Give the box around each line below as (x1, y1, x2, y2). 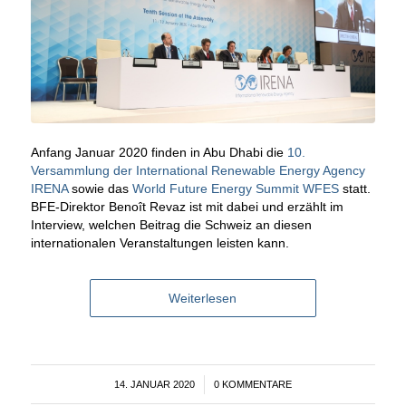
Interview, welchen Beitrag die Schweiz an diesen (30, 217, 312, 233)
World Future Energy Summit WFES (131, 181, 339, 197)
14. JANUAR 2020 (113, 379, 195, 391)
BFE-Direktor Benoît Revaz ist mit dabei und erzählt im (30, 199, 343, 215)
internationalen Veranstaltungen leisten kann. (30, 236, 289, 251)
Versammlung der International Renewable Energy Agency (30, 163, 365, 179)
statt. (338, 181, 371, 197)
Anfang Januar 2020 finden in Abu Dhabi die (30, 145, 287, 160)
